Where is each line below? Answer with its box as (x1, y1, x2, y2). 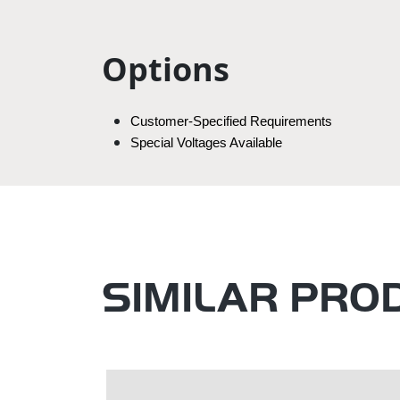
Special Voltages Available (130, 135, 282, 150)
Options (102, 46, 229, 91)
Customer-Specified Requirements (130, 113, 332, 129)
